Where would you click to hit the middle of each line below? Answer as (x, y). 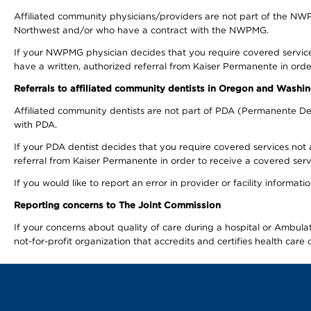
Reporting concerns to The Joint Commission (117, 205)
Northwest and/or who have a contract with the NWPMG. (141, 30)
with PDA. (35, 125)
